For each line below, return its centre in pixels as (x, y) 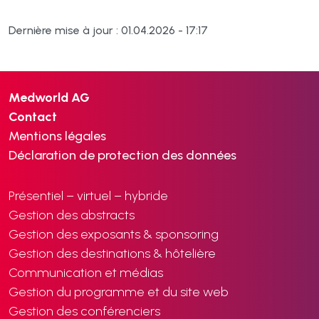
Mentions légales (57, 136)
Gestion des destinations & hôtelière (112, 253)
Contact (33, 117)
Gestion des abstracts (72, 215)
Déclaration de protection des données (122, 155)
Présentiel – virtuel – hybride (88, 196)
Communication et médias (86, 273)
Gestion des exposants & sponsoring (114, 234)
